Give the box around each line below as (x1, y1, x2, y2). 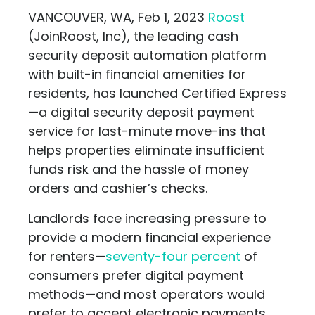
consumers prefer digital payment (28, 266, 244, 284)
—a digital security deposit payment (28, 103, 255, 121)
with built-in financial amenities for (28, 65, 246, 83)
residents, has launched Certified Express (28, 84, 287, 102)
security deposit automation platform (28, 46, 266, 64)
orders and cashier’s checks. (28, 179, 207, 197)
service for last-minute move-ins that (28, 122, 266, 140)
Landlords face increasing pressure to (28, 210, 266, 227)
